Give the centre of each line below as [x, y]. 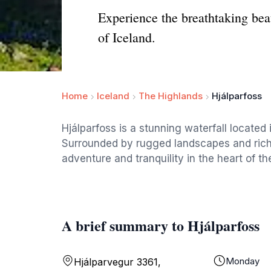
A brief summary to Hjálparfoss [161, 225]
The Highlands [171, 96]
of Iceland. [127, 37]
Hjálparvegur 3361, [117, 262]
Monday [243, 261]
